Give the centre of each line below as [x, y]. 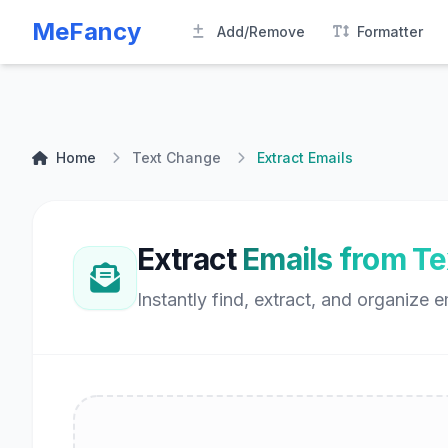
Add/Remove [261, 31]
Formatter [390, 31]
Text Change [176, 157]
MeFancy [86, 31]
